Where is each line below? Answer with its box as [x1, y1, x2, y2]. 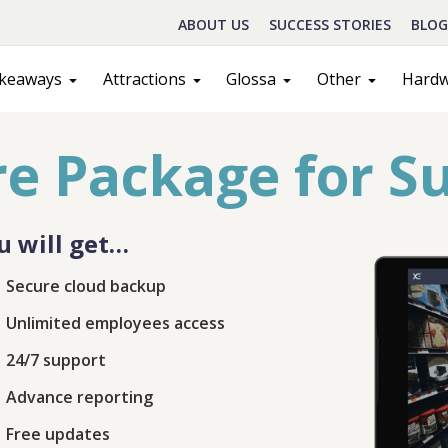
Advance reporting [6, 386, 153, 408]
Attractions [102, 67, 186, 90]
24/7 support [6, 349, 106, 371]
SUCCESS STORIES [268, 14, 391, 34]
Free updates [6, 423, 110, 445]
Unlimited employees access [6, 312, 225, 334]
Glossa [226, 67, 277, 90]
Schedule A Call [86, 346, 259, 377]
